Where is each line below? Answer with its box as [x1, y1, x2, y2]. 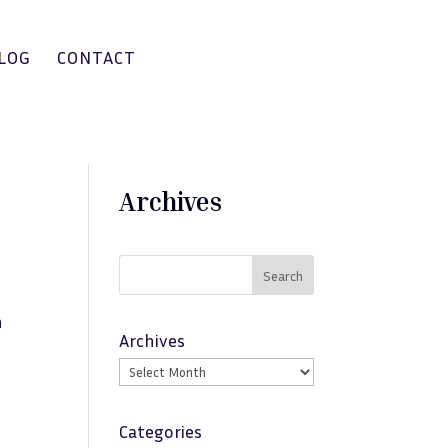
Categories [119, 420, 203, 442]
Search [262, 266, 303, 284]
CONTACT [57, 46, 137, 68]
